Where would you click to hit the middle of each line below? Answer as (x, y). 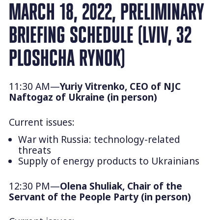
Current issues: (41, 122)
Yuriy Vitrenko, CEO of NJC (120, 87)
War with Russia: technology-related (99, 140)
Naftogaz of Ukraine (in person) (83, 97)
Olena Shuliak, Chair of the (121, 186)
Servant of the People (61, 197)
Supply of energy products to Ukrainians (110, 161)
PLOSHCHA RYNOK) (67, 58)
